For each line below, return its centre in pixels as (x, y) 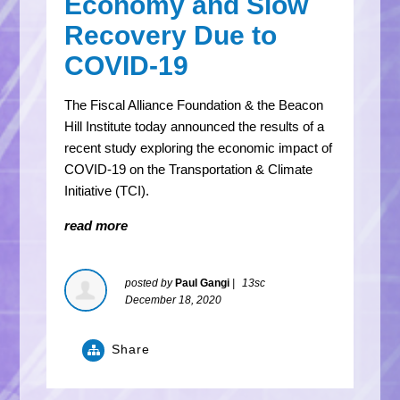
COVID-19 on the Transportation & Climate (189, 169)
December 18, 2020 (174, 300)
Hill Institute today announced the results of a (195, 126)
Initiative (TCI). (107, 190)
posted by (150, 283)
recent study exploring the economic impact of (199, 147)
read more (96, 225)
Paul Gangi (203, 283)
